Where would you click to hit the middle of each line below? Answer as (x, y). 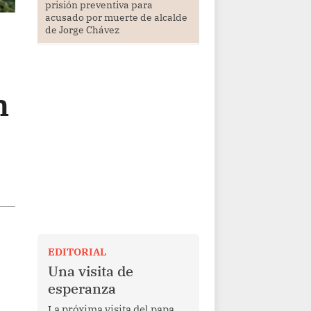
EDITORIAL (77, 251)
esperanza (82, 288)
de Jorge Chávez (82, 30)
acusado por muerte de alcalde (116, 18)
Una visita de (90, 271)
